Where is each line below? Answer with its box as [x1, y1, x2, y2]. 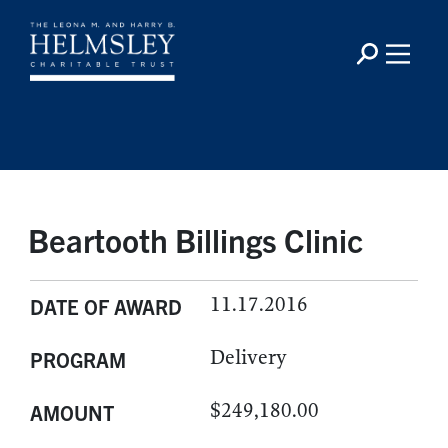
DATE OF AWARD [30, 294, 182, 319]
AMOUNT [30, 400, 114, 425]
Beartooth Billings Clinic [28, 219, 363, 259]
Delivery [210, 345, 287, 370]
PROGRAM [30, 347, 126, 372]
